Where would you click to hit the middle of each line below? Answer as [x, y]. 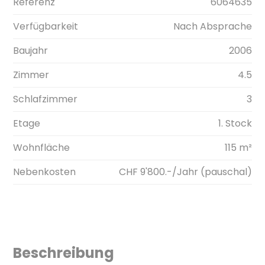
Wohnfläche [42, 147]
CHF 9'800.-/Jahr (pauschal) [185, 172]
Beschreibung [64, 253]
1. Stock [235, 123]
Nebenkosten [45, 172]
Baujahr [31, 50]
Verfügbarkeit [46, 26]
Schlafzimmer [46, 99]
